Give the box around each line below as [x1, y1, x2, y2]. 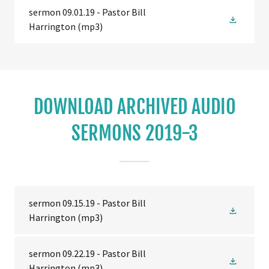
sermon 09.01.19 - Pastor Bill [29, 6, 146, 18]
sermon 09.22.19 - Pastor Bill [29, 247, 146, 259]
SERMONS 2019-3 [71, 121, 198, 145]
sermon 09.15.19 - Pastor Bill [29, 197, 146, 209]
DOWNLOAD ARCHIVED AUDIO [33, 95, 236, 119]
